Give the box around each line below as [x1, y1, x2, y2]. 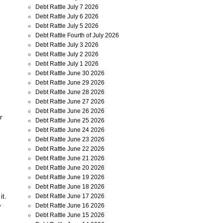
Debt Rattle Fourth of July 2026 [35, 32, 119, 39]
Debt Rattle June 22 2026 [35, 145, 105, 152]
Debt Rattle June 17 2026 [35, 193, 105, 200]
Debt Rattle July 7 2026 [35, 3, 99, 10]
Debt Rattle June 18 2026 [35, 183, 105, 190]
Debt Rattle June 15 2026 [35, 212, 105, 219]
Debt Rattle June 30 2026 [35, 70, 105, 77]
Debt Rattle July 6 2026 [35, 13, 99, 20]
